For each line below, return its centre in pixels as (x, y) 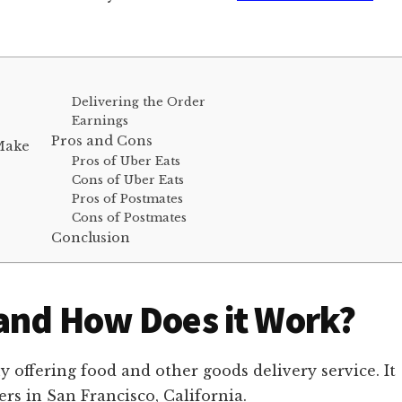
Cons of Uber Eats (127, 180)
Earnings (100, 121)
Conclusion (91, 238)
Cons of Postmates (129, 218)
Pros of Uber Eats (126, 161)
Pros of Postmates (127, 199)
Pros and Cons (102, 141)
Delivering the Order (138, 102)
